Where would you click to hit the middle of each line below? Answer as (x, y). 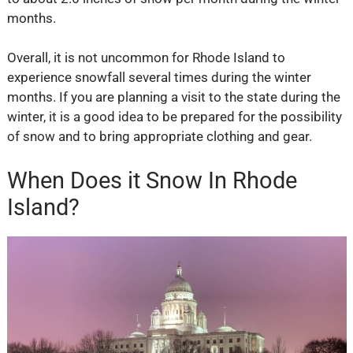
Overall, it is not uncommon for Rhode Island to (146, 58)
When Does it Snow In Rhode (152, 180)
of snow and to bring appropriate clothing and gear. (159, 137)
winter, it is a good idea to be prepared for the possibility (174, 117)
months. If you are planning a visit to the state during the (173, 97)
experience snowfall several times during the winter (159, 78)
